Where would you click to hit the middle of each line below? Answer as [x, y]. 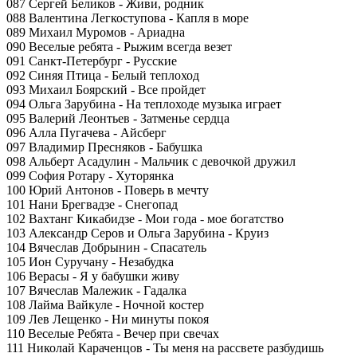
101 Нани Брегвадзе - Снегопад [92, 204]
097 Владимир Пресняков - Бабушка [104, 147]
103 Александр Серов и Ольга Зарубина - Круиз [137, 233]
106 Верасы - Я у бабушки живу [93, 276]
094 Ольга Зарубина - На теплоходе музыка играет [144, 104]
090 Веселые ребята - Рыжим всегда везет [119, 47]
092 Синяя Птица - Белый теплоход [103, 75]
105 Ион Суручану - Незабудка [90, 262]
